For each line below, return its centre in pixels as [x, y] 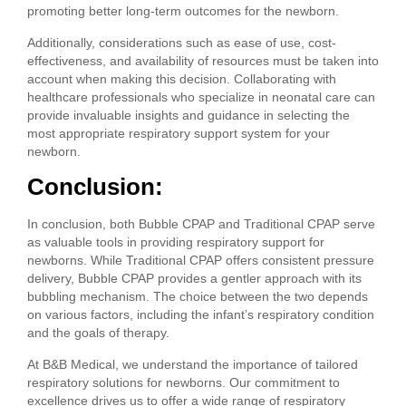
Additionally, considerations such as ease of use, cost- [182, 42]
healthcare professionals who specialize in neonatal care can [201, 97]
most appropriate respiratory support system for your [179, 133]
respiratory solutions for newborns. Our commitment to [184, 382]
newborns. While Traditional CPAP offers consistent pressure [201, 261]
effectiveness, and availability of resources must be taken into [203, 60]
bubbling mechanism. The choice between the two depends [198, 297]
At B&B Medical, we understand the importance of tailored [193, 364]
